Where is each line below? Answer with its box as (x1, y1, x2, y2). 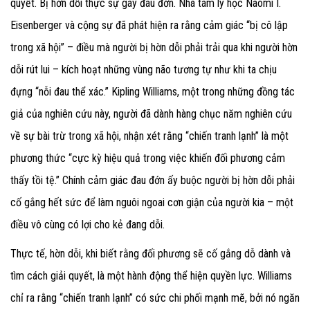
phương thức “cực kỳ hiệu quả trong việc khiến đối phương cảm (10, 152, 285, 165)
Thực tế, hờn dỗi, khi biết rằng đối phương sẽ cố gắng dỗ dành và (10, 247, 291, 261)
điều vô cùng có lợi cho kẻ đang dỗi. (10, 218, 165, 232)
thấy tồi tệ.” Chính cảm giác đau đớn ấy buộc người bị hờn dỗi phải (10, 174, 295, 188)
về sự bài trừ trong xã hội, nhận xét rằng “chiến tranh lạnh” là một (10, 129, 289, 143)
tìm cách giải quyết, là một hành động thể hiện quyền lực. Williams (10, 269, 292, 283)
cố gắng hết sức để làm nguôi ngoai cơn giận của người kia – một (10, 196, 293, 210)
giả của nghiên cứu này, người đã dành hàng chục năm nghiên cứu (10, 107, 292, 121)
